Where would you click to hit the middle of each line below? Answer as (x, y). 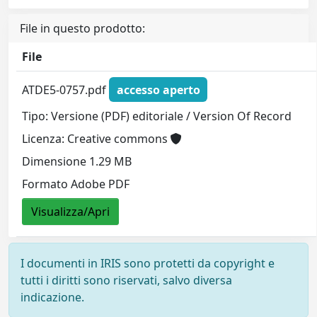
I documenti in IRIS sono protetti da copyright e (148, 264)
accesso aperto (158, 90)
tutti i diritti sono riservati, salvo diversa (126, 281)
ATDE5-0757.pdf (66, 90)
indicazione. (52, 298)
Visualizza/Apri (71, 212)
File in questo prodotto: (82, 29)
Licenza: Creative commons (97, 139)
